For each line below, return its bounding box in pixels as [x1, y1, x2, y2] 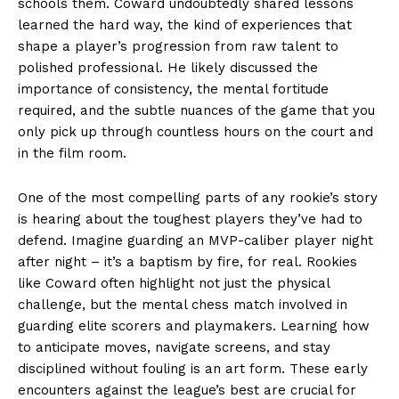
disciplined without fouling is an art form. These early [18, 360, 368, 377]
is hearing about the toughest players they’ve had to [18, 210, 362, 227]
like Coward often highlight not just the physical [18, 274, 330, 291]
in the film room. [18, 144, 126, 161]
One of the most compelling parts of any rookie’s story [18, 189, 378, 206]
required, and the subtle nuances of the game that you [18, 102, 375, 118]
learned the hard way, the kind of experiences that [18, 16, 352, 33]
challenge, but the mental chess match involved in [18, 296, 347, 313]
